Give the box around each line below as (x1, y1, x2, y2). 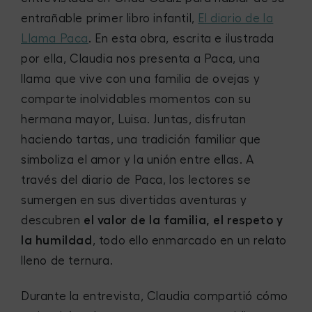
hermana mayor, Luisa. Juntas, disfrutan (21, 113, 247, 125)
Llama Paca (21, 32, 88, 45)
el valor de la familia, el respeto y (84, 214, 283, 226)
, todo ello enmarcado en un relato (92, 234, 288, 247)
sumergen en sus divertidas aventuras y (21, 194, 247, 206)
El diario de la (198, 12, 274, 24)
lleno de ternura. (21, 254, 114, 267)
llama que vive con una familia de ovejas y (21, 72, 260, 85)
